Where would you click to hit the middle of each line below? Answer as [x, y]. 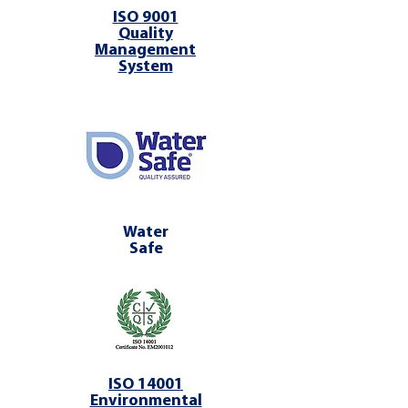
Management [145, 51]
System [145, 67]
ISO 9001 [145, 18]
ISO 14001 [146, 385]
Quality [145, 34]
